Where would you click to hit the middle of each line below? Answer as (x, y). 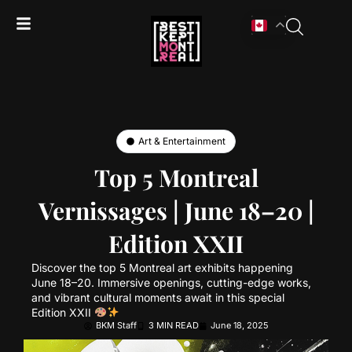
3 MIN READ (173, 325)
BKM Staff (116, 325)
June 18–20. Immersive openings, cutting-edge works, (171, 282)
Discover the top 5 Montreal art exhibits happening (162, 268)
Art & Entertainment (182, 141)
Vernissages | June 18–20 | (176, 211)
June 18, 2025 (239, 325)
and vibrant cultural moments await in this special (158, 297)
